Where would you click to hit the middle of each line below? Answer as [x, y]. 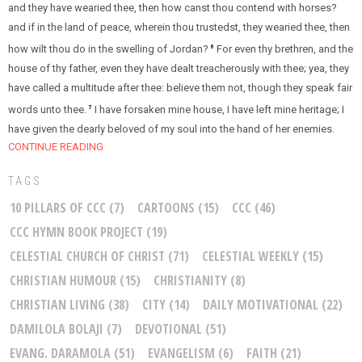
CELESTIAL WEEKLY [250, 257]
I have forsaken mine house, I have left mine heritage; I [219, 110]
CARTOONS [166, 208]
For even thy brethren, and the [285, 48]
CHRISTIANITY [190, 281]
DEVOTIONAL [168, 329]
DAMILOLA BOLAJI [57, 329]
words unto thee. [47, 110]
